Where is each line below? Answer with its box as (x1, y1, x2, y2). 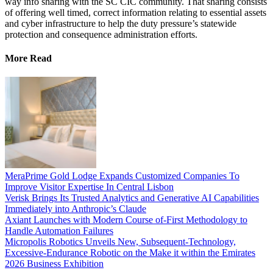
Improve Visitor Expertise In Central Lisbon (5, 182, 174, 193)
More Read (5, 53, 52, 64)
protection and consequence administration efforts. (5, 29, 197, 40)
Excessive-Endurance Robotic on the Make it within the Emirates (5, 247, 255, 258)
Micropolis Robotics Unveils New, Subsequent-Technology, (5, 236, 236, 247)
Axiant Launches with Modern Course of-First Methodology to (5, 214, 247, 225)
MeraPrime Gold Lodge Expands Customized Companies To (5, 171, 239, 182)
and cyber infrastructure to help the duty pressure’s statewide (5, 18, 236, 29)
